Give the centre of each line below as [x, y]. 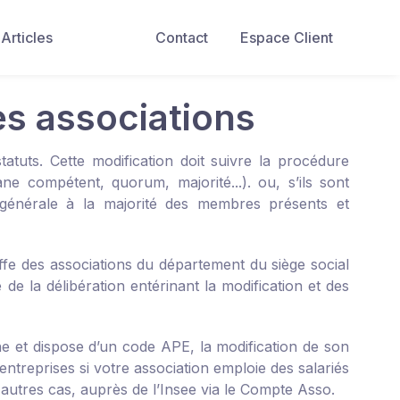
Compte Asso [286, 389]
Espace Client [287, 37]
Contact [182, 37]
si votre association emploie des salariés [212, 368]
